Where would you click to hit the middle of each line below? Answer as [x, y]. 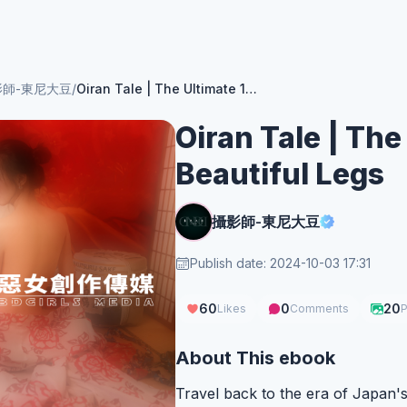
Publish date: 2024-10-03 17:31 [280, 263]
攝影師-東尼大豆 [265, 222]
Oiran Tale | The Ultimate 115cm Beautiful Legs [251, 89]
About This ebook [255, 358]
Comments [319, 308]
